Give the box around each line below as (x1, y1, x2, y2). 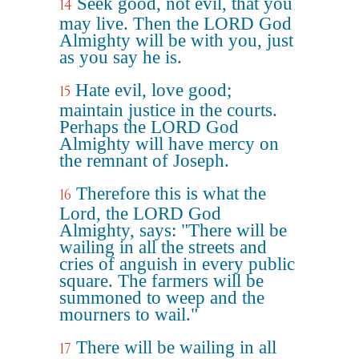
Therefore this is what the (76, 184, 266, 204)
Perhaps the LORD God (59, 117, 239, 137)
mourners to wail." (59, 305, 198, 325)
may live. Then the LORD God (59, 14, 292, 34)
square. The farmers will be (59, 271, 264, 291)
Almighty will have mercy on (59, 134, 279, 154)
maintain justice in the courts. (59, 100, 277, 120)
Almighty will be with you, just (59, 30, 293, 50)
